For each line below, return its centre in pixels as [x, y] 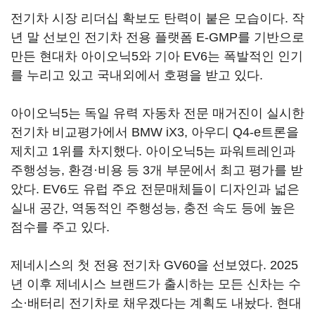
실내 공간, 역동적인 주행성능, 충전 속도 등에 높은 [153, 208]
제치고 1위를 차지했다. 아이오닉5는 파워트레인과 [153, 151]
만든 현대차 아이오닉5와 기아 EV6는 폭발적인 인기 [157, 56]
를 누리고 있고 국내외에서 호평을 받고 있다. [137, 75]
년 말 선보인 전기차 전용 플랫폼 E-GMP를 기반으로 [157, 37]
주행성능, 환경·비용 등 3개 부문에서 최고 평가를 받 [157, 170]
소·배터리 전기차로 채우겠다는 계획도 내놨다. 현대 [156, 303]
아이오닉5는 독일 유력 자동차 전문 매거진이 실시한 [157, 113]
